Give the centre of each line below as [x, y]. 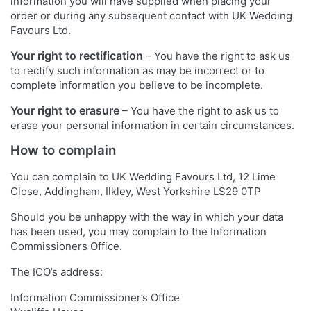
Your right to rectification [77, 56]
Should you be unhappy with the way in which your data [147, 217]
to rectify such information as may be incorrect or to [137, 71]
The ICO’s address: [57, 272]
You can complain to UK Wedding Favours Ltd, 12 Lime [143, 177]
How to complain [63, 151]
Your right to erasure [65, 111]
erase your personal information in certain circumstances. [152, 126]
